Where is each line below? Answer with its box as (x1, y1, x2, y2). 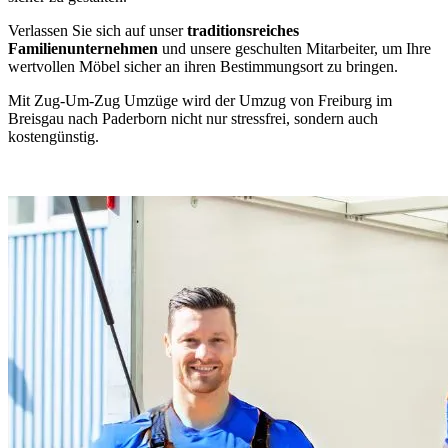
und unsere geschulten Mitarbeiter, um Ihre (158, 39, 431, 57)
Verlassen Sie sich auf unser (8, 21, 183, 39)
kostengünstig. (8, 127, 99, 145)
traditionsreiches (183, 21, 299, 39)
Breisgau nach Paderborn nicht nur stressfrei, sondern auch (8, 109, 378, 127)
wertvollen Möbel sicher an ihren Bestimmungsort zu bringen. (8, 57, 398, 75)
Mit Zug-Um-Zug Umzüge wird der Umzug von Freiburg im (8, 91, 392, 109)
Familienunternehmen (8, 39, 158, 57)
